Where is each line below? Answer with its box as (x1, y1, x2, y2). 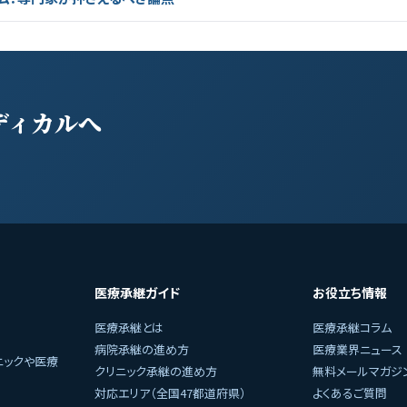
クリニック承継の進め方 (94, 362, 217, 380)
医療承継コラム (313, 319, 392, 336)
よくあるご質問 (313, 384, 387, 402)
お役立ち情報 (313, 283, 387, 302)
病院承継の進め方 (94, 341, 189, 358)
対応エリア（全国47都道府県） (94, 384, 246, 402)
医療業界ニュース (313, 341, 402, 358)
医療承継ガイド (94, 283, 180, 302)
